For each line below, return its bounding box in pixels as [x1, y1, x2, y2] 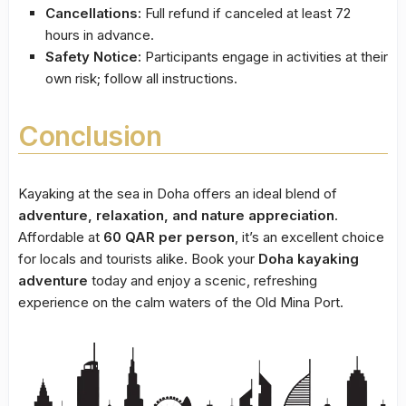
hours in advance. [45, 26, 154, 44]
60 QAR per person [103, 228, 235, 246]
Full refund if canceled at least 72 [141, 5, 351, 23]
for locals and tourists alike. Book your [18, 250, 258, 268]
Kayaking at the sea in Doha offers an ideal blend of [18, 185, 337, 203]
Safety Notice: [45, 48, 141, 66]
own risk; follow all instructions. [45, 70, 237, 88]
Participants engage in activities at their [141, 48, 388, 66]
